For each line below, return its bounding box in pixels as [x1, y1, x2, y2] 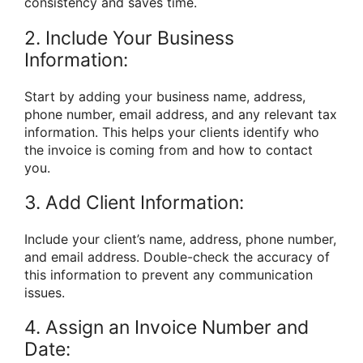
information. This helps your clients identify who [24, 123, 319, 140]
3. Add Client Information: [24, 190, 244, 214]
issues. [24, 284, 65, 301]
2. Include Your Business [24, 26, 234, 49]
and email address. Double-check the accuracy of [24, 248, 330, 265]
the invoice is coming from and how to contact [24, 141, 313, 158]
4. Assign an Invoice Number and [24, 315, 309, 339]
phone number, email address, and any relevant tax [24, 105, 337, 122]
